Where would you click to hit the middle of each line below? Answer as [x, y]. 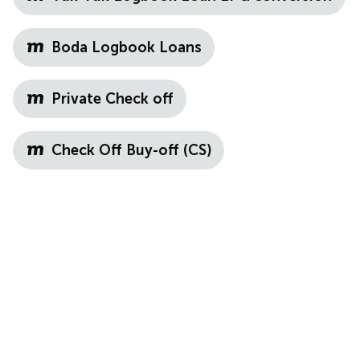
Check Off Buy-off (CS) [131, 150]
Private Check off [112, 99]
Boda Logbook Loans [127, 47]
